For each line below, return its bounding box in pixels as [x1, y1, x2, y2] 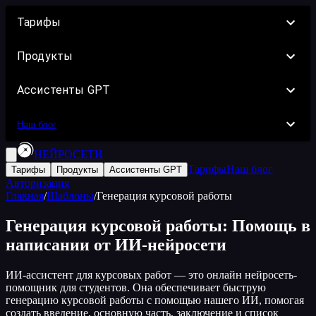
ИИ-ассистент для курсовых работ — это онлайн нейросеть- [6, 268, 297, 281]
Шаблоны [47, 190, 94, 202]
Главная [6, 190, 44, 202]
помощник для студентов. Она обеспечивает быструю [6, 281, 266, 293]
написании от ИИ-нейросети [6, 235, 226, 254]
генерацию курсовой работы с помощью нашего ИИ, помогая [6, 293, 304, 306]
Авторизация [6, 177, 69, 189]
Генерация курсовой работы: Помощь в [6, 216, 310, 235]
